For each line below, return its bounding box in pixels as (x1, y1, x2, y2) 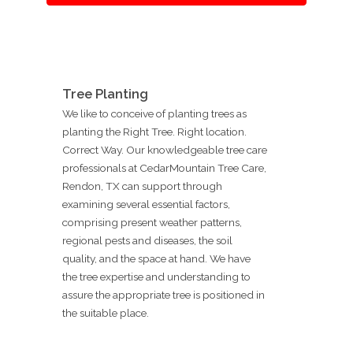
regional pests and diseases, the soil (62, 233, 232, 247)
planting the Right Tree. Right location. (62, 124, 247, 138)
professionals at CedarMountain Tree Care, (62, 161, 266, 174)
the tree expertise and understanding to (62, 269, 251, 283)
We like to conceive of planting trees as (62, 106, 247, 120)
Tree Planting (62, 86, 148, 102)
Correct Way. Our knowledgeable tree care (62, 143, 267, 156)
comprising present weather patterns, (62, 215, 242, 229)
